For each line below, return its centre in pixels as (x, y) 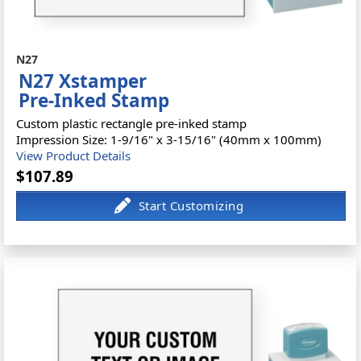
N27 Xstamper (83, 81)
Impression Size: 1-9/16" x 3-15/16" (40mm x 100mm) (169, 139)
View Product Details (74, 155)
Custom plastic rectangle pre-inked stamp (132, 123)
